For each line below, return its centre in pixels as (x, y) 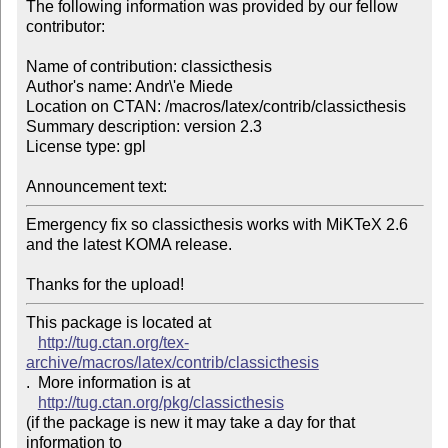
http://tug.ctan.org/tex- (113, 343)
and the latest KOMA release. (128, 245)
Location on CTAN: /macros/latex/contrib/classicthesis (215, 107)
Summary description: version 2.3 (143, 127)
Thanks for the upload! (104, 285)
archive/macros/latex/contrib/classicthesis (172, 363)
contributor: (65, 27)
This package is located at (120, 323)
